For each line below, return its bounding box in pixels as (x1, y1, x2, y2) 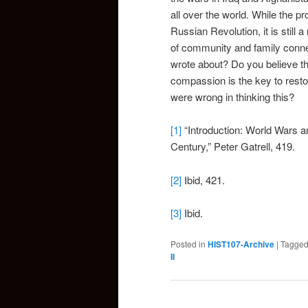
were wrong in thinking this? (170, 89, 294, 104)
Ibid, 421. (181, 172, 225, 187)
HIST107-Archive (208, 238, 274, 251)
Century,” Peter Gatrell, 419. (170, 139, 295, 154)
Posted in (170, 238, 206, 250)
